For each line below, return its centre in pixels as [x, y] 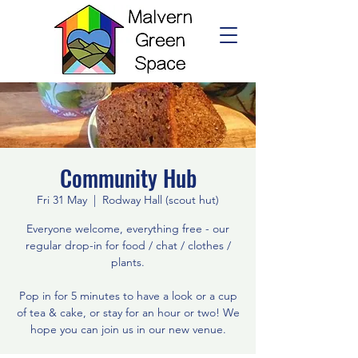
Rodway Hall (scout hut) [161, 200]
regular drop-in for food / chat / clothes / [128, 245]
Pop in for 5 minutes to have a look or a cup [128, 296]
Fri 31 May [62, 200]
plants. [128, 262]
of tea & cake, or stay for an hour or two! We [128, 312]
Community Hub [128, 178]
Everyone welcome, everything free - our [128, 229]
